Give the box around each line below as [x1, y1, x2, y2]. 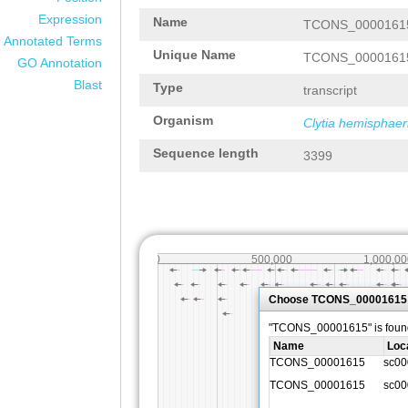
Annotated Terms [4, 34, 102, 48]
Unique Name [153, 47, 236, 62]
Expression [38, 12, 102, 26]
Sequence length [153, 146, 259, 160]
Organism [153, 113, 213, 127]
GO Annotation [17, 56, 102, 70]
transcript [303, 83, 357, 97]
